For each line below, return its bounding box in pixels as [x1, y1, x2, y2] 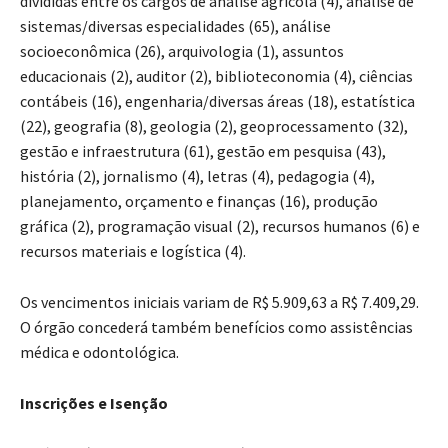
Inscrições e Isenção [20, 392, 168, 413]
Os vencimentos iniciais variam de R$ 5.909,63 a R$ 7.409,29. [20, 291, 419, 312]
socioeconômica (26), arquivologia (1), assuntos [20, 40, 344, 61]
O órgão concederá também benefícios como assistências [20, 316, 413, 337]
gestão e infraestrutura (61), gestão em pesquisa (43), [20, 140, 386, 161]
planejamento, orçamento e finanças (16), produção [20, 190, 378, 211]
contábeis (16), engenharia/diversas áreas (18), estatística [20, 90, 415, 111]
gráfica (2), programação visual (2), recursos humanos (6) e [20, 215, 420, 236]
